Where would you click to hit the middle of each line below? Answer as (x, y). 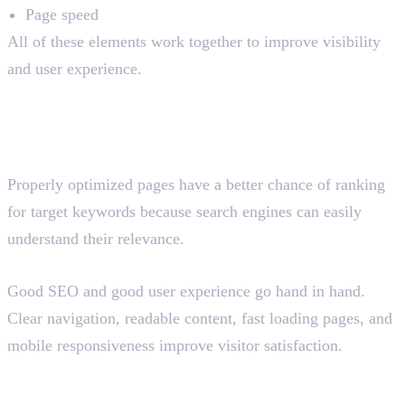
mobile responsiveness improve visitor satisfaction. (175, 345)
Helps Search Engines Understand (179, 371)
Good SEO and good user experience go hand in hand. (186, 291)
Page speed (62, 14)
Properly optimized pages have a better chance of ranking (196, 184)
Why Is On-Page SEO (142, 97)
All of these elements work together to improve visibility (194, 41)
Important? (79, 129)
